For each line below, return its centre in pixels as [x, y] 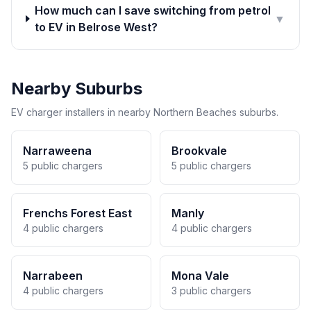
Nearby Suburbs [77, 89]
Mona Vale [200, 276]
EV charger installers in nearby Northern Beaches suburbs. [145, 112]
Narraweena [57, 151]
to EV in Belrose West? [96, 27]
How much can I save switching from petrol [153, 10]
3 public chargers [211, 291]
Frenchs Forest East [77, 213]
